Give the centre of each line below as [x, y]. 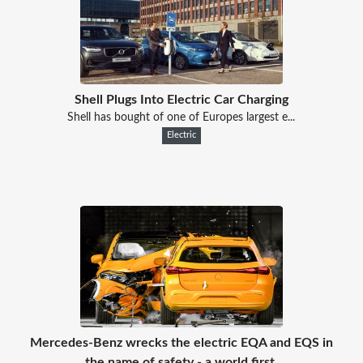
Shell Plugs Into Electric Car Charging [181, 99]
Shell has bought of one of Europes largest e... [181, 117]
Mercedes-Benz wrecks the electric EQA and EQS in [181, 342]
